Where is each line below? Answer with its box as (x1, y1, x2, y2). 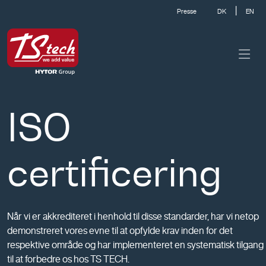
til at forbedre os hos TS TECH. (7, 254, 129, 264)
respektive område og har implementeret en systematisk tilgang (7, 240, 264, 249)
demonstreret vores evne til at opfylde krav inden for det (7, 226, 233, 235)
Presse (177, 8, 197, 14)
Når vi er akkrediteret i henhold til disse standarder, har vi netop (7, 211, 259, 221)
